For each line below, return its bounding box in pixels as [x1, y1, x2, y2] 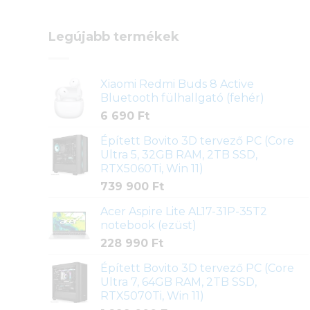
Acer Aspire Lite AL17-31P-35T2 [100, 204, 267, 218]
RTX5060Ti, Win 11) [100, 161, 203, 175]
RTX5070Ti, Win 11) [100, 289, 204, 302]
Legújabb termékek [48, 28, 179, 44]
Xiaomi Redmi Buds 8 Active [100, 77, 254, 91]
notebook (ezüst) [100, 218, 197, 232]
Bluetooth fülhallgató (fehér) [100, 91, 264, 104]
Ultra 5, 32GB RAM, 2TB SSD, [100, 147, 257, 161]
